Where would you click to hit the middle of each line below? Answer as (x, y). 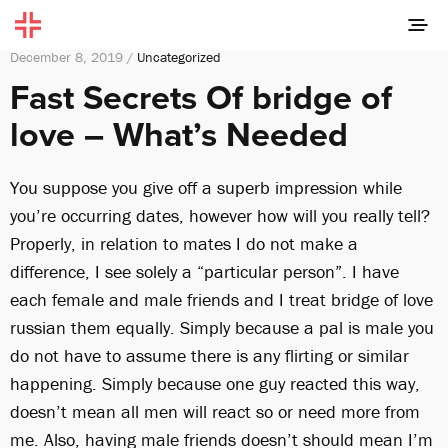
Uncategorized (179, 57)
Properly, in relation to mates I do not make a (184, 243)
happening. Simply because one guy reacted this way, (215, 383)
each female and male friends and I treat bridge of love (221, 299)
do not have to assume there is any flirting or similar (209, 355)
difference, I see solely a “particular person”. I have (204, 271)
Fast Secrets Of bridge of (201, 98)
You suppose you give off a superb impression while (206, 187)
